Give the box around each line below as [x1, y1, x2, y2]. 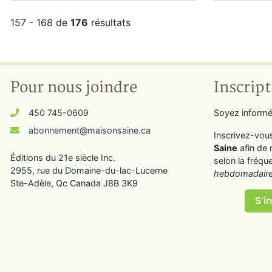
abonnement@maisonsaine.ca [29, 125, 151, 135]
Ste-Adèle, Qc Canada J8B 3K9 [10, 178, 138, 188]
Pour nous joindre [10, 78, 137, 97]
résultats [88, 16, 131, 29]
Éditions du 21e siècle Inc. [10, 152, 115, 163]
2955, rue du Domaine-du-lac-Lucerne [10, 165, 168, 175]
